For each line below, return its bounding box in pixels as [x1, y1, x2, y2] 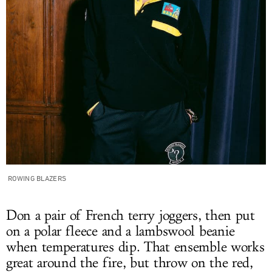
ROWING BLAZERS [8, 174, 67, 182]
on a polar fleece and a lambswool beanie [6, 223, 236, 240]
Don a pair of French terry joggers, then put [6, 207, 255, 224]
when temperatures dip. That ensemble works [6, 239, 265, 256]
